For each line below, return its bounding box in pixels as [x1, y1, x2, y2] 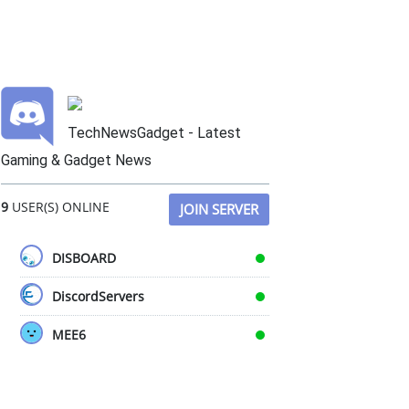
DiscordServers [52, 288, 144, 305]
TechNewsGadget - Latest [68, 124, 241, 142]
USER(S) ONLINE [8, 198, 110, 215]
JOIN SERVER [180, 200, 258, 218]
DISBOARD [52, 249, 116, 267]
